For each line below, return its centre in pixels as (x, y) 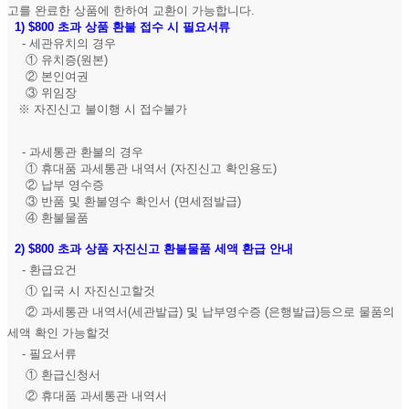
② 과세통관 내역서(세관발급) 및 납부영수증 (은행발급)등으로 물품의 (201, 312)
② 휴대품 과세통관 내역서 (87, 396)
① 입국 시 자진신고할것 (81, 291)
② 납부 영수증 (56, 184)
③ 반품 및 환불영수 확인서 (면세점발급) (124, 201)
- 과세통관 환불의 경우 (75, 152)
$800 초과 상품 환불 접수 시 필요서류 (129, 27)
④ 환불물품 (48, 217)
